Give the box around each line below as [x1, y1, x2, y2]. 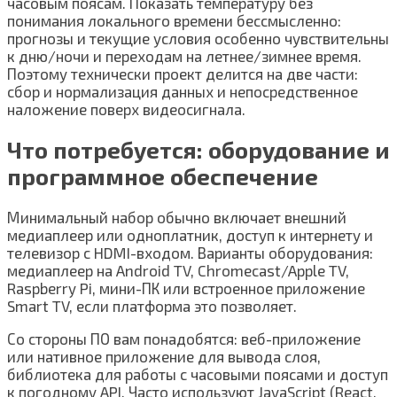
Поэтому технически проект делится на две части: [7, 64, 358, 82]
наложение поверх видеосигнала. [7, 99, 245, 118]
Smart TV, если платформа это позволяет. [7, 296, 297, 315]
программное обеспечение [7, 162, 318, 190]
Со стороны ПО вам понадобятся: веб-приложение [7, 329, 361, 347]
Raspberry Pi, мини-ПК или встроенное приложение [7, 278, 365, 297]
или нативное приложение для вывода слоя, [7, 346, 321, 365]
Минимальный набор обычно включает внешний [7, 207, 346, 226]
